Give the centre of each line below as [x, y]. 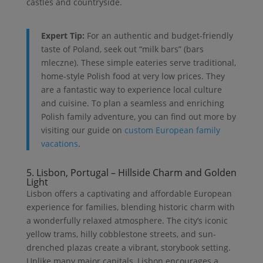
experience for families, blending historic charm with [130, 207]
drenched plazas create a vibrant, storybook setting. [128, 248]
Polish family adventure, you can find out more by [138, 117]
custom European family [172, 130]
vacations [59, 144]
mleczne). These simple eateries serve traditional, [138, 63]
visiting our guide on [82, 130]
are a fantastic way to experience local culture [131, 90]
